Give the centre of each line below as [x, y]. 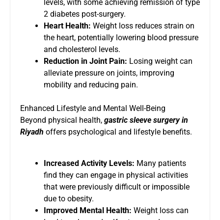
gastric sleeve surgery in [146, 120]
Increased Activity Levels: [89, 163]
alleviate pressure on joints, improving [109, 73]
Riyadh [32, 132]
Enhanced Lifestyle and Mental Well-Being [93, 108]
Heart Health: [67, 26]
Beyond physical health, [62, 120]
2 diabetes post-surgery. [85, 14]
